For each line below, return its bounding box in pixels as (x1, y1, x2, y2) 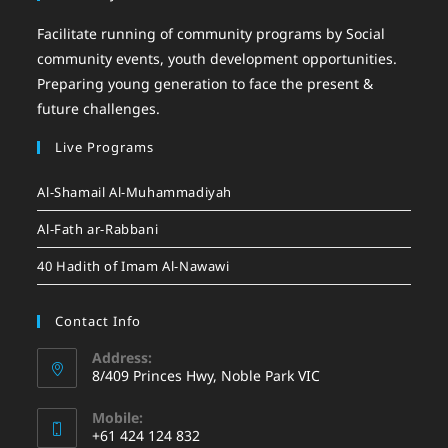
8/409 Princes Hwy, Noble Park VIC (92, 365, 321, 385)
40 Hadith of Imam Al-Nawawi (37, 256, 230, 275)
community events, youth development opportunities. (37, 48, 398, 68)
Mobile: (92, 407, 144, 427)
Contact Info (55, 311, 142, 330)
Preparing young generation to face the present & (37, 73, 374, 93)
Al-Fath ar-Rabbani (37, 219, 159, 238)
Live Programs (55, 137, 155, 156)
